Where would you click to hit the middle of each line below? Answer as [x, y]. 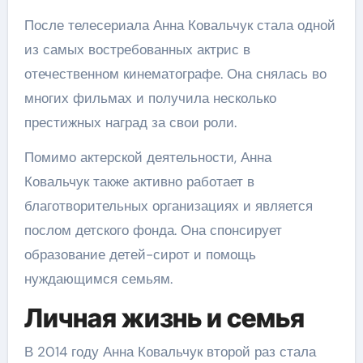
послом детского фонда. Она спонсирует [153, 230]
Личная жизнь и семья [164, 318]
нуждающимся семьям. [98, 278]
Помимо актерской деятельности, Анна [147, 157]
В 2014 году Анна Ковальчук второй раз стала [170, 352]
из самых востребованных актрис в [137, 49]
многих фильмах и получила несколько [150, 98]
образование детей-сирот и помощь [140, 254]
